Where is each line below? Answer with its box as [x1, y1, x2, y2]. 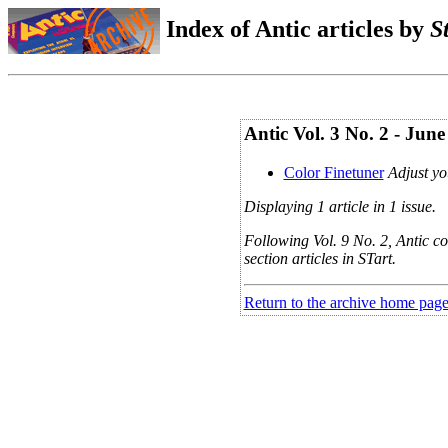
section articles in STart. [243, 249, 396, 267]
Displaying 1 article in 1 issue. [243, 197, 436, 215]
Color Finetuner [283, 163, 384, 181]
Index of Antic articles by [160, 15, 430, 42]
